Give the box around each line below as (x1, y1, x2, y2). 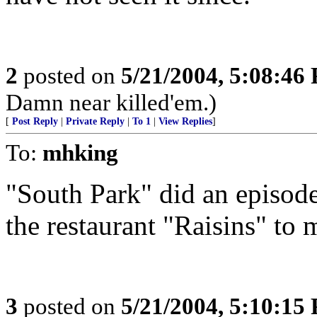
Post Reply (12, 116, 58, 127)
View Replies (158, 116, 212, 127)
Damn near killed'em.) (6, 89, 217, 115)
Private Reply (66, 116, 125, 127)
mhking (42, 139, 118, 166)
